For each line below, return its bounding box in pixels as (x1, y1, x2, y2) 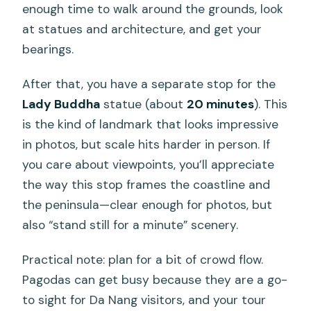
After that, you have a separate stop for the (22, 76, 276, 92)
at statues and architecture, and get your (22, 21, 262, 37)
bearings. (22, 41, 74, 57)
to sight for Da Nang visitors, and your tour (22, 292, 267, 308)
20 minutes (187, 96, 255, 112)
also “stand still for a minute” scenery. (22, 217, 239, 233)
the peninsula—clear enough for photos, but (22, 196, 273, 212)
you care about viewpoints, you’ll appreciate (22, 156, 275, 172)
